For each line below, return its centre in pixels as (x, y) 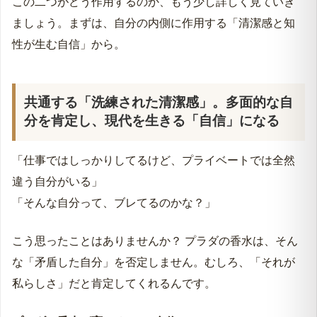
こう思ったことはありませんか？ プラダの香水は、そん (155, 241)
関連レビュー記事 (89, 31)
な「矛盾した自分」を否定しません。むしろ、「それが (154, 262)
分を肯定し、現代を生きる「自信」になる (152, 121)
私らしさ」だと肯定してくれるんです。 (114, 283)
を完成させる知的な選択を (109, 8)
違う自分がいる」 (57, 181)
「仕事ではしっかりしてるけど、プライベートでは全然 (154, 160)
